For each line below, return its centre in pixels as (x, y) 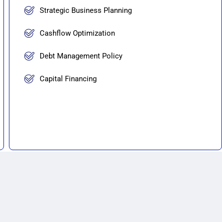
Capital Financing (68, 79)
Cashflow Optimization (77, 33)
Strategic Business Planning (85, 10)
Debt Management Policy (81, 56)
